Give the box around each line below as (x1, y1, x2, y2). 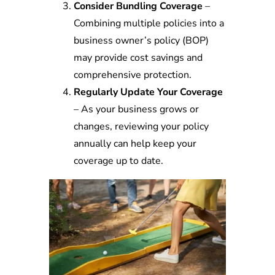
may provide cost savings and (74, 50, 203, 64)
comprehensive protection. (74, 68, 192, 82)
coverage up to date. (74, 153, 163, 168)
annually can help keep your (74, 136, 196, 150)
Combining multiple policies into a (74, 16, 224, 30)
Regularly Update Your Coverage (74, 85, 223, 99)
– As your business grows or (74, 102, 199, 116)
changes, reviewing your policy (74, 119, 209, 133)
